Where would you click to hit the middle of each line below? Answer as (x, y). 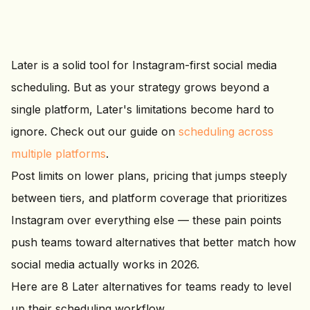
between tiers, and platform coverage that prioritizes (149, 198)
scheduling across (226, 131)
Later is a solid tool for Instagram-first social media (144, 65)
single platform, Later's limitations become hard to (143, 109)
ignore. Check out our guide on (95, 131)
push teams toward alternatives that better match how (154, 242)
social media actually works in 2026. (105, 264)
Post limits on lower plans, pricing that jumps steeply (149, 176)
